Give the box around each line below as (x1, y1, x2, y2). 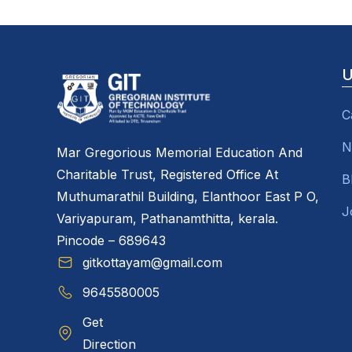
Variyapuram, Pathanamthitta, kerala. (57, 210, 278, 226)
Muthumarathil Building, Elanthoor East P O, (57, 188, 319, 204)
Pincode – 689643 (57, 232, 166, 248)
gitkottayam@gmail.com (82, 254, 222, 270)
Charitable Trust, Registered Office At (57, 166, 278, 182)
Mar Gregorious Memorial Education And (57, 144, 302, 160)
